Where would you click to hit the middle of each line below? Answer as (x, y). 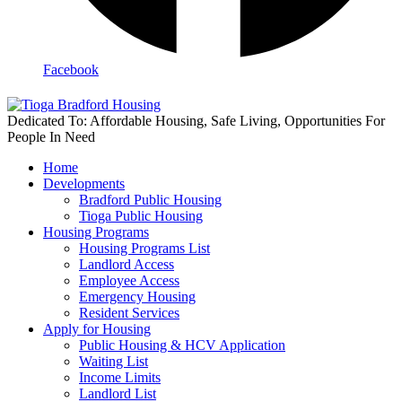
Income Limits (120, 377)
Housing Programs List (144, 248)
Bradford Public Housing (150, 199)
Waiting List (114, 361)
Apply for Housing (97, 328)
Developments (84, 183)
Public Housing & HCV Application (182, 345)
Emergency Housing (137, 296)
